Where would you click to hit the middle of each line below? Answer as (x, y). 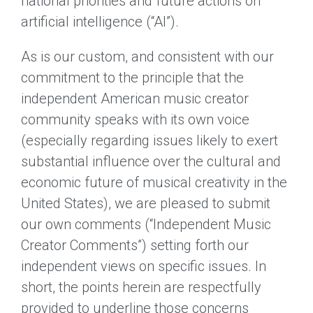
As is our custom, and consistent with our (147, 56)
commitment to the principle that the (132, 77)
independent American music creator (135, 98)
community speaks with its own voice (135, 119)
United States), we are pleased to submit (146, 203)
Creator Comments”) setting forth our (135, 245)
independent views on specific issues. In (144, 266)
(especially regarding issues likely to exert (150, 140)
